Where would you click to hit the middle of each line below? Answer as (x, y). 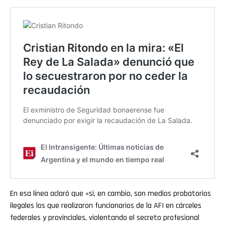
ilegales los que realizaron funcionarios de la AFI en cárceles (106, 205)
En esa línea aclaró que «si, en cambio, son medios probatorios (110, 193)
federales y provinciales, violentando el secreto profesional (105, 217)
